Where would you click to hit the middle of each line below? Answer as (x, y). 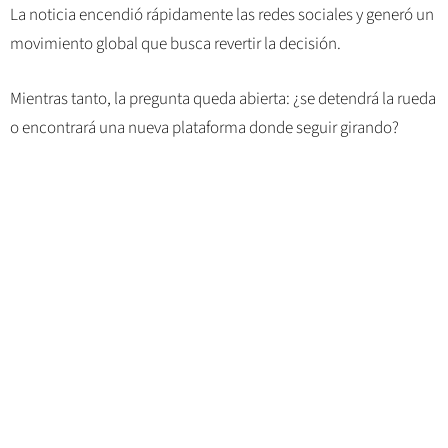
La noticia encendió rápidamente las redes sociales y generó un (222, 15)
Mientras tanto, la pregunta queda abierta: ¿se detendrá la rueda (223, 98)
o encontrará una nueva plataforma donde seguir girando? (204, 127)
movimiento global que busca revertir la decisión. (175, 44)
